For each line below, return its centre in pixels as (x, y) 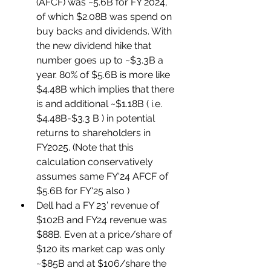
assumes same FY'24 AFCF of (103, 176)
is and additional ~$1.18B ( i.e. (100, 103)
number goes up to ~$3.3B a (101, 60)
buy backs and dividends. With (105, 31)
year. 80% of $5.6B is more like (104, 74)
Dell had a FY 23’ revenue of (99, 205)
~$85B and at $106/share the (103, 263)
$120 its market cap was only (102, 249)
